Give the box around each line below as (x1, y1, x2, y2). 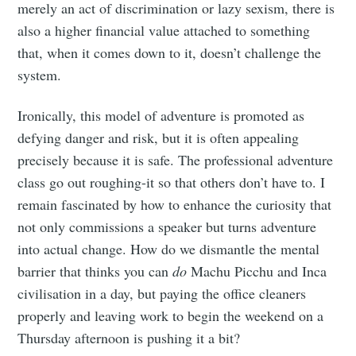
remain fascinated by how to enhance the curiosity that (17, 194, 332, 214)
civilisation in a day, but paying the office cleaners (17, 283, 307, 303)
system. (17, 64, 62, 84)
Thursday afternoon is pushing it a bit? (17, 327, 241, 347)
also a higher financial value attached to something (17, 20, 311, 40)
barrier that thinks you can (17, 261, 173, 281)
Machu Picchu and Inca (187, 261, 327, 281)
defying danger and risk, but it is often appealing (17, 127, 300, 147)
